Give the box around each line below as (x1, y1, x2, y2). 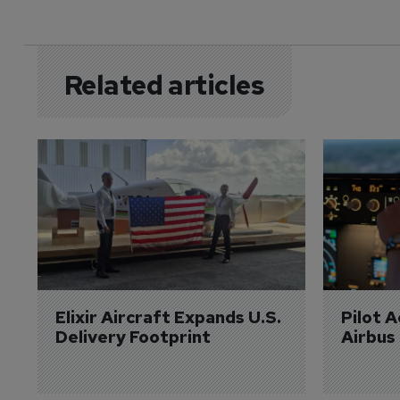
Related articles (63, 66, 265, 103)
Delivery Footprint (54, 325, 211, 348)
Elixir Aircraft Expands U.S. (54, 305, 285, 329)
